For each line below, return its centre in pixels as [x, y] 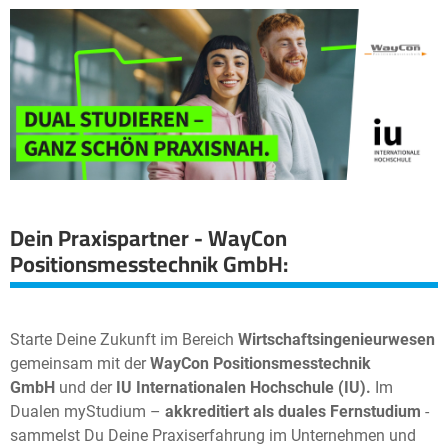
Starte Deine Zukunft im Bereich [124, 340]
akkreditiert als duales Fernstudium [293, 412]
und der [83, 388]
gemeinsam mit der [78, 364]
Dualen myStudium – [87, 412]
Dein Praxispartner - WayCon [148, 238]
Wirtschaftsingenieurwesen [336, 340]
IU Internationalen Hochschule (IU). [241, 388]
